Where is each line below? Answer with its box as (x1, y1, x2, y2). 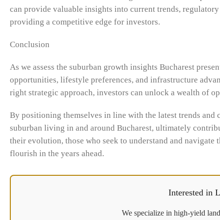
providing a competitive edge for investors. (10, 17, 160, 27)
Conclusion (10, 40, 50, 50)
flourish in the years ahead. (10, 149, 104, 159)
